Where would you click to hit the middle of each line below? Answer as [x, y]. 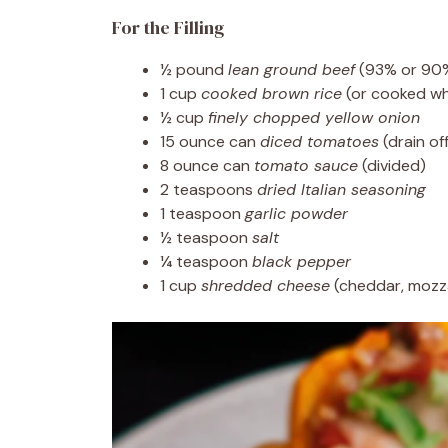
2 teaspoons [208, 189]
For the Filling [168, 27]
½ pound [194, 69]
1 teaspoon [202, 213]
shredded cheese [265, 285]
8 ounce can [207, 165]
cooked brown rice [271, 93]
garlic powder [296, 213]
